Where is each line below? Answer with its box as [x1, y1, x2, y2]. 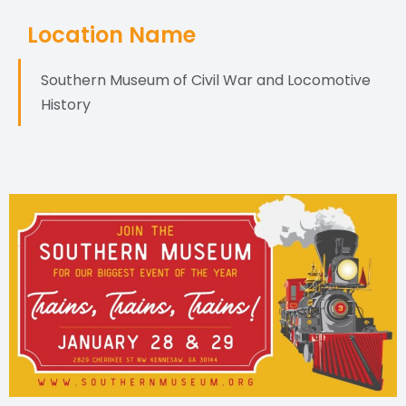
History [41, 94, 91, 116]
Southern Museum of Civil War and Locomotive [41, 70, 371, 92]
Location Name [27, 20, 196, 51]
